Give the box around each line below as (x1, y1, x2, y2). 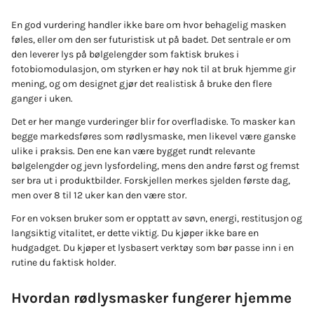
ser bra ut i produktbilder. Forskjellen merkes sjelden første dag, (11, 175, 290, 187)
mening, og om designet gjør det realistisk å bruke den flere (11, 78, 272, 90)
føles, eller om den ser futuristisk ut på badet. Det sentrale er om (11, 34, 291, 46)
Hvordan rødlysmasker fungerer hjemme (11, 289, 292, 306)
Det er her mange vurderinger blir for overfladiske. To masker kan (11, 116, 295, 128)
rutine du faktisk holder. (11, 257, 116, 269)
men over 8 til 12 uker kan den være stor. (11, 189, 187, 202)
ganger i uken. (11, 93, 73, 105)
